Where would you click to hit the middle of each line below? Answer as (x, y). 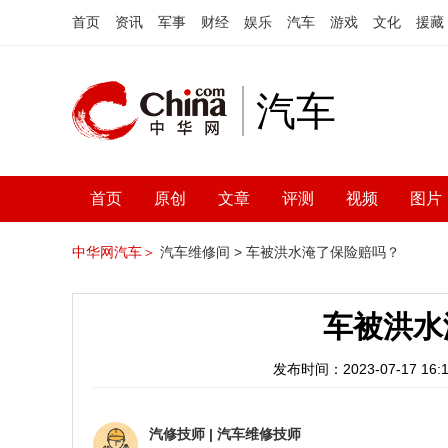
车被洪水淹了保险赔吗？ (323, 252)
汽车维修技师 (259, 434)
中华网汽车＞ (114, 252)
